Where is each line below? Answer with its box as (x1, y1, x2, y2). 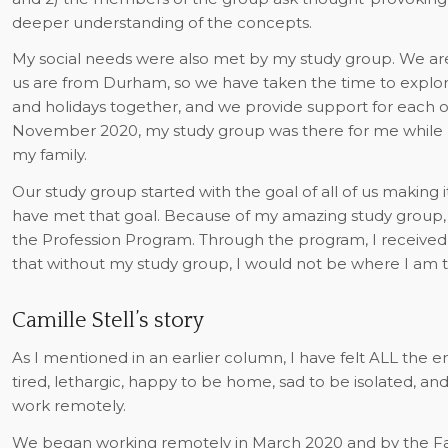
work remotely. (11, 395, 126, 415)
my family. (11, 145, 87, 165)
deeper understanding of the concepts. (11, 12, 312, 32)
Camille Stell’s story (11, 308, 204, 333)
